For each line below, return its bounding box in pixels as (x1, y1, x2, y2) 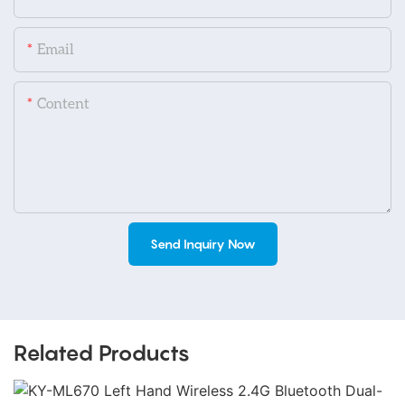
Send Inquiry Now (149, 236, 256, 252)
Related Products (14, 340, 190, 367)
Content (37, 94, 89, 112)
